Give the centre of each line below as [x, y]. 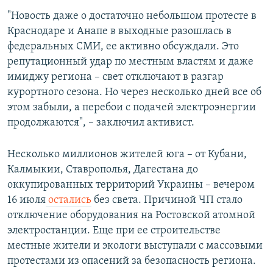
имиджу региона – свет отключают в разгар [115, 77]
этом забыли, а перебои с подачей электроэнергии [132, 108]
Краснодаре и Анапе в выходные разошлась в [119, 32]
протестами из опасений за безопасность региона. [132, 261]
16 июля [27, 200]
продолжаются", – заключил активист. [101, 123]
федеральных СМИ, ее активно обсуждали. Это [123, 47]
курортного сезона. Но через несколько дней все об [134, 93]
